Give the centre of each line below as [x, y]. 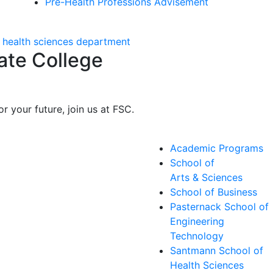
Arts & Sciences [206, 178]
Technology [197, 236]
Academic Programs [217, 148]
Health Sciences [207, 265]
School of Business [214, 192]
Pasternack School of [219, 207]
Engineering [197, 222]
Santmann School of [217, 251]
